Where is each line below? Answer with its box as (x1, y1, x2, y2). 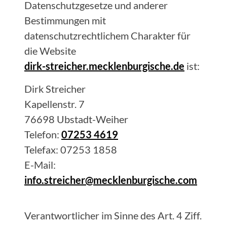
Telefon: (24, 128, 59, 140)
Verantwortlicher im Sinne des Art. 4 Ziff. (24, 209, 202, 221)
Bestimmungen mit (24, 14, 106, 26)
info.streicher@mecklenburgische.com (24, 174, 197, 186)
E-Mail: (24, 159, 56, 171)
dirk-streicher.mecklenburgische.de (24, 60, 184, 72)
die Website (24, 45, 76, 57)
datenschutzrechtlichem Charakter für (24, 29, 191, 42)
